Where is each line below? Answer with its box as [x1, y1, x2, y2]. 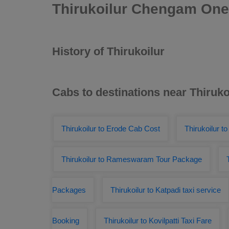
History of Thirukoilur [52, 45, 165, 58]
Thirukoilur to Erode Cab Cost [61, 124, 160, 133]
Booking [52, 216, 79, 225]
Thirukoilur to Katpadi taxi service [110, 186, 221, 194]
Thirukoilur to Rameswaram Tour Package [61, 155, 202, 164]
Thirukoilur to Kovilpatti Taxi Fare [104, 216, 212, 225]
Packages [52, 186, 86, 194]
